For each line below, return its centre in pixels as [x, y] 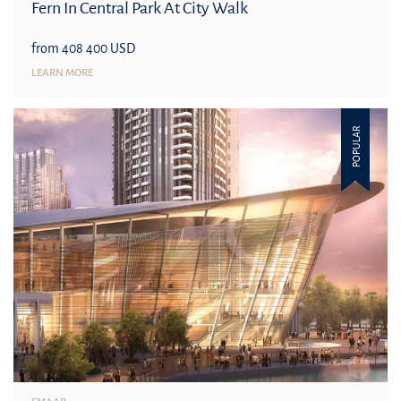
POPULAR [355, 146]
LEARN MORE [62, 73]
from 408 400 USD [83, 48]
